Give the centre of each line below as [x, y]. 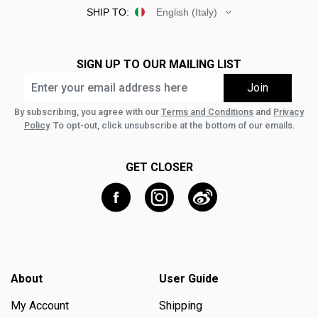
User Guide [189, 278]
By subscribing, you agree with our [88, 111]
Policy [36, 125]
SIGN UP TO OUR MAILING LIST [159, 65]
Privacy [289, 111]
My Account [40, 305]
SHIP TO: [108, 12]
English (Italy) [187, 12]
